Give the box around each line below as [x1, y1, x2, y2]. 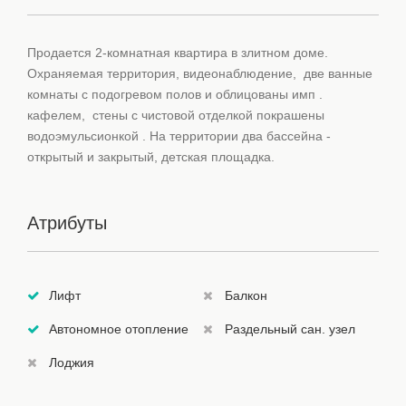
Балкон [225, 289, 267, 303]
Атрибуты [27, 213, 107, 233]
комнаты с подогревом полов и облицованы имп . [27, 87, 323, 101]
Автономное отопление [49, 323, 188, 336]
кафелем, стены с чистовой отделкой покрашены [27, 108, 324, 122]
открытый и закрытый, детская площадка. [27, 150, 275, 164]
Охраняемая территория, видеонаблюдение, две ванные [27, 66, 372, 81]
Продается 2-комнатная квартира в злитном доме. [27, 45, 328, 60]
